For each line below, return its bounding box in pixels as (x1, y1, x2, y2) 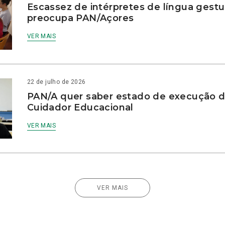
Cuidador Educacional (27, 101, 137, 113)
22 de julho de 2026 (27, 78, 86, 85)
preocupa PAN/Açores (27, 13, 137, 24)
